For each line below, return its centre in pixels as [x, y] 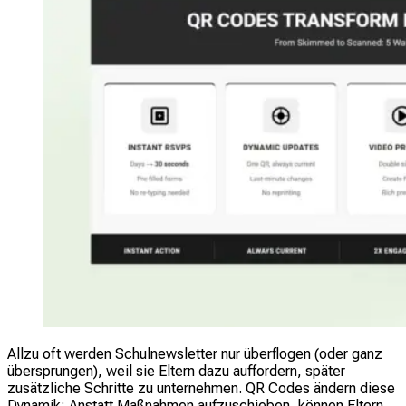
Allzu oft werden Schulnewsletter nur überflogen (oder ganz [195, 354]
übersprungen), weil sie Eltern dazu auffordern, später [176, 372]
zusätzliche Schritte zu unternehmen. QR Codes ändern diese [201, 389]
